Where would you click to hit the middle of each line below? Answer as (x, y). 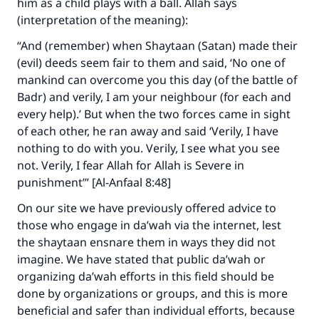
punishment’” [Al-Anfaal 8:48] (94, 182)
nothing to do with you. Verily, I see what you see (148, 148)
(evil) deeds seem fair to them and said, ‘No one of (151, 63)
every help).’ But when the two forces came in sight (154, 114)
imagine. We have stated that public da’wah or (141, 259)
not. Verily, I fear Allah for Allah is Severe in (131, 165)
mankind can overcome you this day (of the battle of (157, 80)
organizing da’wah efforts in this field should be (146, 276)
